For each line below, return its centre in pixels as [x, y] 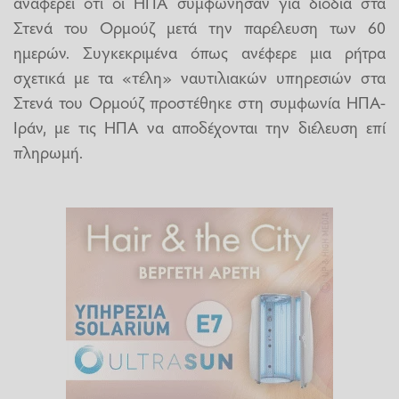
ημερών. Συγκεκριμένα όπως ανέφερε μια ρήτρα [199, 51]
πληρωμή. [48, 151]
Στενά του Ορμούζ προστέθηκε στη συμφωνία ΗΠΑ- [199, 101]
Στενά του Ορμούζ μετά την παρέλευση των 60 [199, 26]
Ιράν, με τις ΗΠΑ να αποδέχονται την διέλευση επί [199, 126]
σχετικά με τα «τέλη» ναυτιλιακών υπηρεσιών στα [199, 76]
